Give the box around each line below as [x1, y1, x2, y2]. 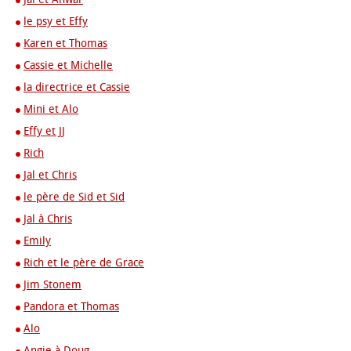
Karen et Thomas [24, 37, 107, 50]
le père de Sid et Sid [24, 190, 125, 204]
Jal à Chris [24, 212, 72, 226]
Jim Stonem [24, 278, 81, 291]
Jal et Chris [24, 168, 77, 182]
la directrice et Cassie [24, 81, 130, 94]
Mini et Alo [24, 103, 78, 116]
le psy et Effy [24, 15, 88, 28]
